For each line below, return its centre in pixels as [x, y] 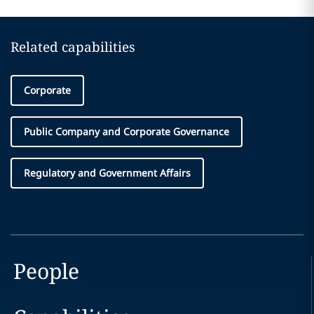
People [46, 271]
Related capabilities [73, 47]
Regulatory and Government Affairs [107, 173]
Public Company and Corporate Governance [127, 131]
